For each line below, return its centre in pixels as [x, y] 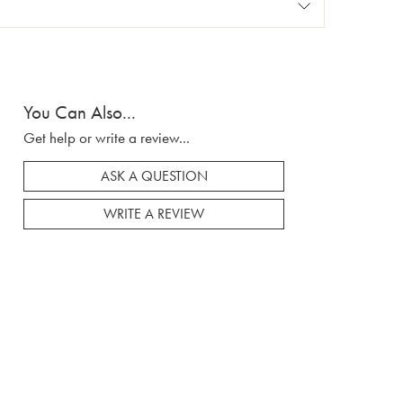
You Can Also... [80, 112]
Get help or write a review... [107, 138]
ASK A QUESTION [154, 177]
